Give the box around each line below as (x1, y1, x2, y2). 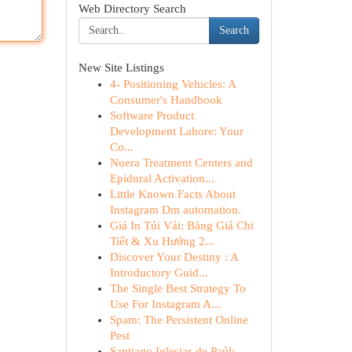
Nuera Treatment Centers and (109, 156, 253, 169)
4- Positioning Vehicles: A (109, 78, 236, 90)
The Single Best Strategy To (109, 282, 246, 295)
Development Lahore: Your (109, 125, 244, 137)
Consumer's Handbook (109, 93, 222, 106)
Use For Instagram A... (109, 298, 221, 310)
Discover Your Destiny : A (109, 251, 238, 263)
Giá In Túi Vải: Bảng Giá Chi (109, 219, 254, 232)
